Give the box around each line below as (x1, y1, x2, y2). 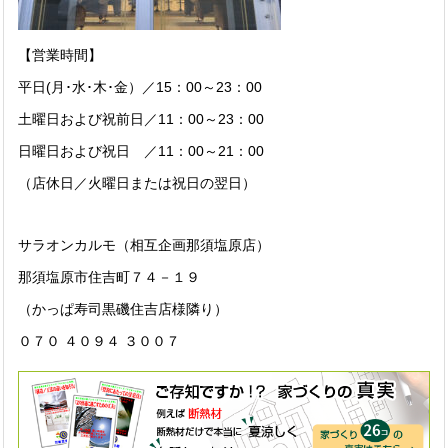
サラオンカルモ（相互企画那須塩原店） (18, 237, 270, 253)
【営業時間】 (18, 47, 102, 63)
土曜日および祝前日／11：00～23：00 (18, 111, 264, 127)
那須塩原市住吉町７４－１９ (18, 269, 200, 285)
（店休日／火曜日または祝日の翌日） (18, 175, 256, 191)
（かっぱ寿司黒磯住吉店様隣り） (18, 301, 228, 317)
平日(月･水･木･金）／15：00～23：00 (18, 79, 262, 95)
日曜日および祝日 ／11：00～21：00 (18, 143, 264, 159)
